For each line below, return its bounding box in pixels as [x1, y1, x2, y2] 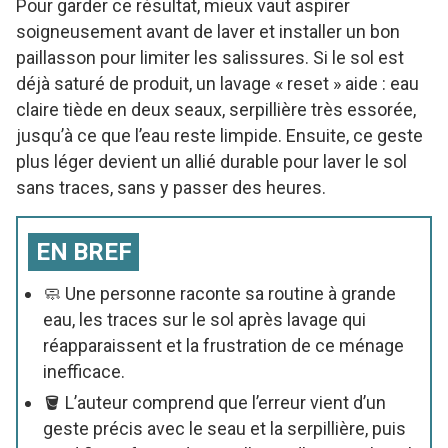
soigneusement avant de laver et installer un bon [16, 20, 400, 42]
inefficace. [43, 360, 125, 382]
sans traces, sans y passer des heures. [16, 176, 326, 198]
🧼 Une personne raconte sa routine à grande [43, 282, 396, 304]
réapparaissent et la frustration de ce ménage [43, 334, 404, 356]
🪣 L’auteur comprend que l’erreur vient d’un [43, 391, 386, 413]
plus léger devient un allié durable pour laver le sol [16, 150, 407, 172]
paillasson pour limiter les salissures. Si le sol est [16, 46, 404, 68]
